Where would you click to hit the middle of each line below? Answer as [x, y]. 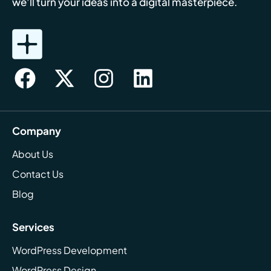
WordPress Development [70, 250]
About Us [33, 154]
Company [37, 130]
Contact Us [38, 174]
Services [33, 227]
